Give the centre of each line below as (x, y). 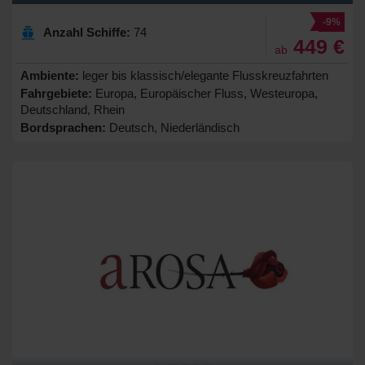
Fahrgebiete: (56, 94)
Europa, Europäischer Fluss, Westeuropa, (205, 94)
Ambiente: (50, 76)
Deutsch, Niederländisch (173, 128)
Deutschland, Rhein (73, 110)
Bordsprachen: (63, 128)
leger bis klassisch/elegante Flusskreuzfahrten (204, 76)
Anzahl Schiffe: (87, 33)
